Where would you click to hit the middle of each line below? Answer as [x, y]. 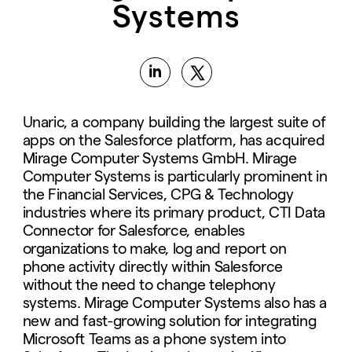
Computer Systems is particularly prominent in [175, 176]
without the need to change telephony [149, 284]
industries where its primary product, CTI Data [174, 212]
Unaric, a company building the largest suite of [174, 122]
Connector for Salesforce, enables [134, 230]
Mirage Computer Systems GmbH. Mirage [159, 158]
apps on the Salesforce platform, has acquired [174, 140]
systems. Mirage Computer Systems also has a [174, 302]
